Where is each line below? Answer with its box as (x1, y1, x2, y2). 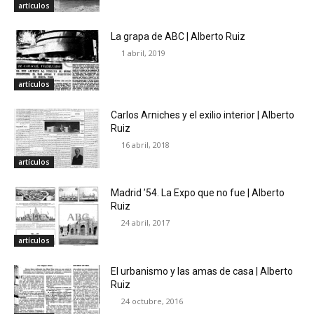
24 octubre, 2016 (121, 295, 184, 306)
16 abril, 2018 (121, 139, 170, 150)
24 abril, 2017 (121, 217, 170, 228)
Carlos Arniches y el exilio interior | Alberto (111, 109, 295, 121)
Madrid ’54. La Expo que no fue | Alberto (111, 187, 285, 199)
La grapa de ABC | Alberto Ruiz (111, 30, 246, 42)
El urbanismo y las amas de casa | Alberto (111, 265, 294, 277)
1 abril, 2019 (121, 47, 166, 58)
